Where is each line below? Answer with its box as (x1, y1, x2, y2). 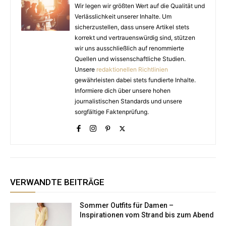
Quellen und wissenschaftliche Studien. (75, 55, 186, 63)
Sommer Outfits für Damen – (80, 201, 174, 210)
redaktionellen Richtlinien (96, 66, 168, 74)
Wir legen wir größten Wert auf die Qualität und (75, 2, 205, 10)
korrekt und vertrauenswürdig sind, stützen (75, 34, 195, 42)
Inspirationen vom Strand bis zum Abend (80, 211, 214, 219)
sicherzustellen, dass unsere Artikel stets (75, 23, 189, 31)
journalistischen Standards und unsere (75, 97, 182, 105)
